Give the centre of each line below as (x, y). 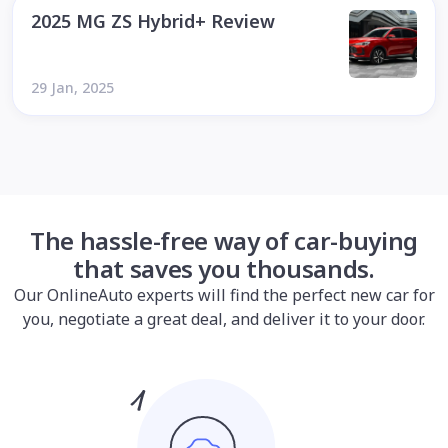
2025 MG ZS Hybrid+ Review (153, 21)
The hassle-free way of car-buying (224, 240)
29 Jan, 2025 (72, 87)
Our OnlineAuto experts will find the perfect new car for (224, 295)
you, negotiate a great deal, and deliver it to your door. (224, 319)
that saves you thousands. (224, 268)
